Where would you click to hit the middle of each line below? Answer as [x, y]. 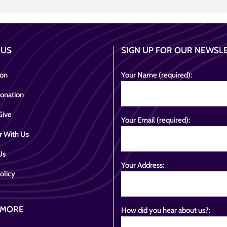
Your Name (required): [157, 75]
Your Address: [143, 165]
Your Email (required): [156, 120]
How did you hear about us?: [166, 210]
